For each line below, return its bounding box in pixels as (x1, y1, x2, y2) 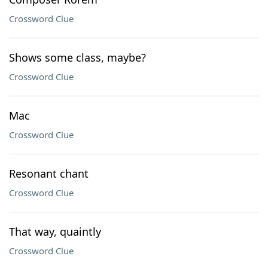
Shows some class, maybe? (9, 50, 146, 65)
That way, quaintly (9, 224, 101, 239)
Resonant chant (9, 166, 89, 181)
